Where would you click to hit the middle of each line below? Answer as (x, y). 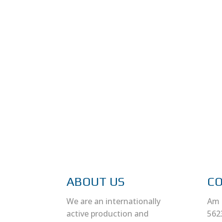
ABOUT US (96, 182)
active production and (108, 214)
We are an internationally (114, 201)
